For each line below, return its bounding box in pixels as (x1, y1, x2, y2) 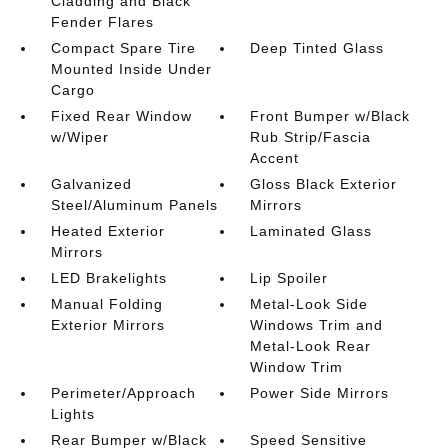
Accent (250, 150, 300, 166)
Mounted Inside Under (50, 61, 212, 77)
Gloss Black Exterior (250, 176, 398, 192)
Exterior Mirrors (50, 317, 165, 333)
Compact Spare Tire (50, 40, 196, 56)
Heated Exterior (50, 223, 165, 239)
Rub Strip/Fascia (250, 129, 372, 145)
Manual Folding (50, 296, 163, 312)
